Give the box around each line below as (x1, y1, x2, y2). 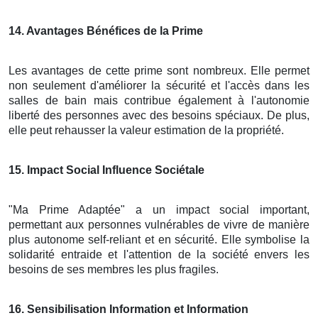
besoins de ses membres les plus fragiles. (9, 263, 219, 275)
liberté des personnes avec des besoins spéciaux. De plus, (9, 109, 309, 121)
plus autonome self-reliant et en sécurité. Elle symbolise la (9, 233, 309, 246)
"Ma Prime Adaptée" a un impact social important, (9, 203, 309, 216)
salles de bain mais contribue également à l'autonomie (9, 94, 309, 106)
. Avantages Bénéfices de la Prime (21, 24, 203, 37)
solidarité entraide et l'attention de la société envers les (9, 248, 309, 261)
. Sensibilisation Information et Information (21, 302, 248, 315)
